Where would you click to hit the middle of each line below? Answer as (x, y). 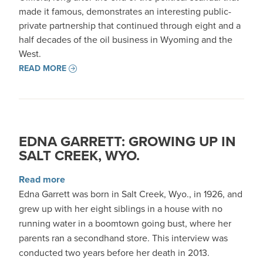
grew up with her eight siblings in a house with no (121, 209)
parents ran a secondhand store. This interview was (123, 238)
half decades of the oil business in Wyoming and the (126, 40)
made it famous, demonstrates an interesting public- (125, 11)
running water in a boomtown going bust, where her (125, 223)
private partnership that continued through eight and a (130, 26)
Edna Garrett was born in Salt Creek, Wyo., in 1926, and (131, 194)
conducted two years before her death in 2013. (115, 253)
